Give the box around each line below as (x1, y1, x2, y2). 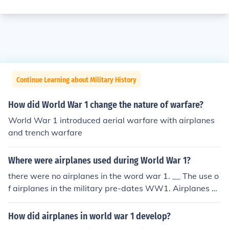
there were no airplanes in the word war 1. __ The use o (8, 171, 219, 181)
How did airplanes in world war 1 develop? (8, 211, 171, 222)
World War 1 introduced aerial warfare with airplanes (8, 115, 215, 125)
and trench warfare (8, 127, 82, 138)
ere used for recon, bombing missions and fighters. (8, 195, 199, 205)
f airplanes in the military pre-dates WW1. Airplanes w (8, 183, 219, 193)
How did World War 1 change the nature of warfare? (8, 99, 203, 110)
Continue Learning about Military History (16, 76, 136, 84)
